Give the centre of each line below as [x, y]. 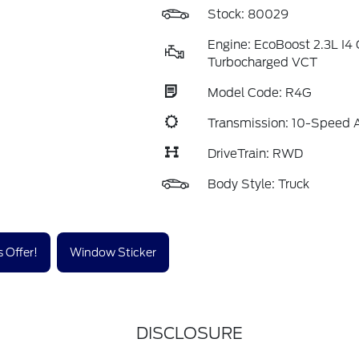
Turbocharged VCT [262, 63]
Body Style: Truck [258, 184]
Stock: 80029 [248, 14]
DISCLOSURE [189, 333]
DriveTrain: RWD [255, 154]
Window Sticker [113, 252]
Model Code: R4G [259, 93]
